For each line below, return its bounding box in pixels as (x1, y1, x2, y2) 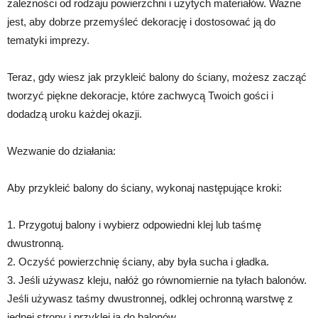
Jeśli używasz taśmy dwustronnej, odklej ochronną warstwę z (7, 292, 293, 305)
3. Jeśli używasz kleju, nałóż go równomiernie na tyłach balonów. (7, 274, 307, 287)
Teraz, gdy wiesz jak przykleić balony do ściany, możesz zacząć (7, 71, 307, 84)
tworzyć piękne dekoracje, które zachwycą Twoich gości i (7, 89, 273, 102)
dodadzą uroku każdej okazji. (7, 108, 142, 121)
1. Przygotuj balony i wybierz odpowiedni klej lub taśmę (7, 219, 261, 231)
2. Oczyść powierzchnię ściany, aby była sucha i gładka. (7, 256, 269, 268)
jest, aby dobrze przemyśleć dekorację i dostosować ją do (7, 16, 275, 28)
